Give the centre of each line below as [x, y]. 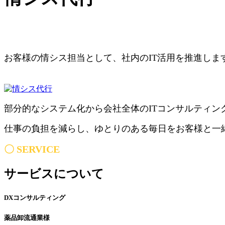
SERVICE [38, 149]
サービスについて [54, 174]
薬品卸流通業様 [27, 217]
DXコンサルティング [35, 197]
